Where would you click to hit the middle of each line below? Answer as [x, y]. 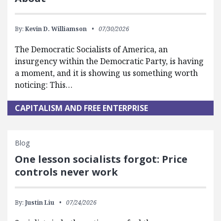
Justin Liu [40, 202]
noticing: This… [44, 85]
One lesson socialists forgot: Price [101, 159]
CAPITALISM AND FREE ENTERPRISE [81, 108]
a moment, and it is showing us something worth [106, 73]
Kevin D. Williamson [56, 29]
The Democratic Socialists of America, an [91, 49]
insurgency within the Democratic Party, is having [109, 61]
